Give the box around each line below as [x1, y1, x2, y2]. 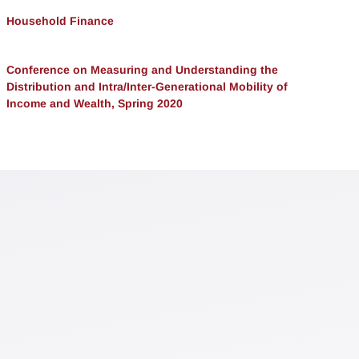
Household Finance [6, 14, 114, 28]
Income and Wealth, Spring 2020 [6, 97, 183, 111]
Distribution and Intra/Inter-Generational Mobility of [6, 80, 288, 94]
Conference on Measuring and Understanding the [6, 63, 278, 77]
